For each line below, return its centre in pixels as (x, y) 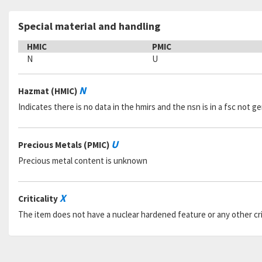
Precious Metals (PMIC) (65, 145)
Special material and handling (89, 26)
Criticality (39, 199)
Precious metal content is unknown (83, 161)
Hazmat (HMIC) (49, 91)
